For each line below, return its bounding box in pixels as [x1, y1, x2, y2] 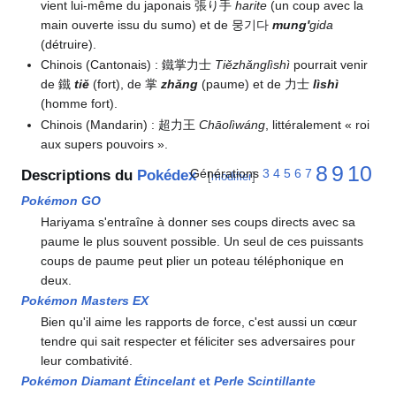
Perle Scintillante [214, 374, 316, 389]
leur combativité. [41, 353, 133, 368]
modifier [211, 170, 252, 184]
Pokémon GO [21, 194, 101, 209]
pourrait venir [290, 57, 369, 72]
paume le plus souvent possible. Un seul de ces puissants [41, 233, 364, 248]
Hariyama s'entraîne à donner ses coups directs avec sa [41, 214, 356, 229]
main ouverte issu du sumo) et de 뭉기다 [41, 17, 273, 32]
